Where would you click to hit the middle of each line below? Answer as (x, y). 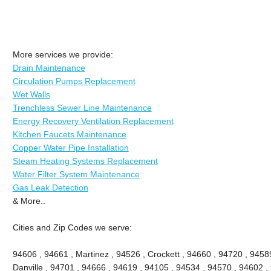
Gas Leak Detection (50, 187)
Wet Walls (31, 94)
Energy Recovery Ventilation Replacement (93, 121)
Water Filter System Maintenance (76, 174)
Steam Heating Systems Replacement (85, 161)
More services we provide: (63, 54)
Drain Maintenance (49, 67)
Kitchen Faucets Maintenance (69, 134)
